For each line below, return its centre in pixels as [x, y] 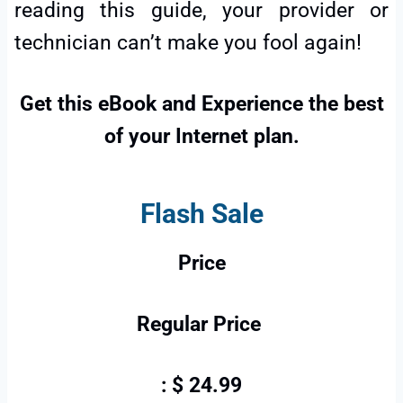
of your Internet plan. [201, 136]
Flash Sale [201, 213]
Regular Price [201, 324]
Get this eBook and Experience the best [201, 103]
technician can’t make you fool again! [188, 42]
